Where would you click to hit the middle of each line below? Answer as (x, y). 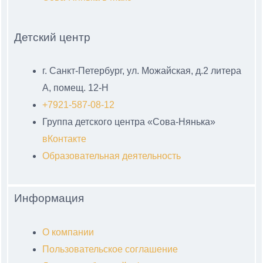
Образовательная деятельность (112, 156)
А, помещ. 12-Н (75, 88)
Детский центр (52, 38)
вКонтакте (64, 139)
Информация (49, 198)
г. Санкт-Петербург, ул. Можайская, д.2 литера (142, 71)
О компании (68, 232)
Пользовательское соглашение (110, 249)
